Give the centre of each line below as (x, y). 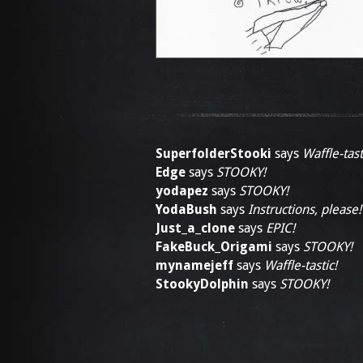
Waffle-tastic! (301, 265)
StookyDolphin (202, 284)
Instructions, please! (305, 209)
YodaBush (186, 209)
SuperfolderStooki (214, 154)
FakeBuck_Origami (214, 247)
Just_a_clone (195, 228)
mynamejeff (194, 265)
